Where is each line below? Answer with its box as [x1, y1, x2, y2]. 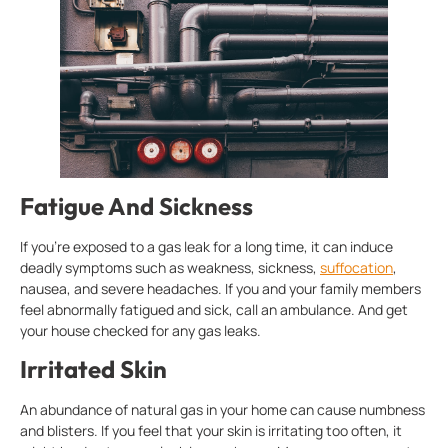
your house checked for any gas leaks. [20, 320, 261, 340]
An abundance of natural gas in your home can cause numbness [20, 400, 425, 420]
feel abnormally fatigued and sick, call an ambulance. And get [20, 299, 408, 319]
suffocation [320, 257, 393, 277]
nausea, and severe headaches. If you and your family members [20, 278, 421, 298]
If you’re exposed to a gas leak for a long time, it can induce [20, 236, 393, 256]
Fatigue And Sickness [20, 190, 253, 221]
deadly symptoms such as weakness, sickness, [20, 257, 320, 277]
